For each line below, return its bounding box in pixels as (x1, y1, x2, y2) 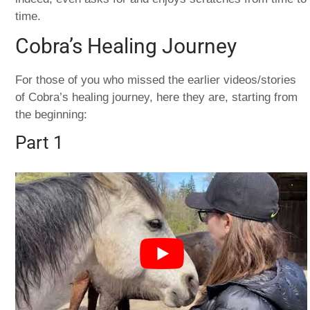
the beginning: (15, 107, 88, 121)
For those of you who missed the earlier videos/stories (15, 73, 297, 86)
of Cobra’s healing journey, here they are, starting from (15, 90, 298, 104)
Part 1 (15, 131, 64, 153)
